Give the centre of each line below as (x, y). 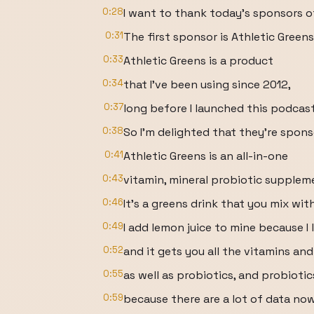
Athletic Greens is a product (198, 61)
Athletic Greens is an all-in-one (206, 156)
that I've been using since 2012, (207, 84)
